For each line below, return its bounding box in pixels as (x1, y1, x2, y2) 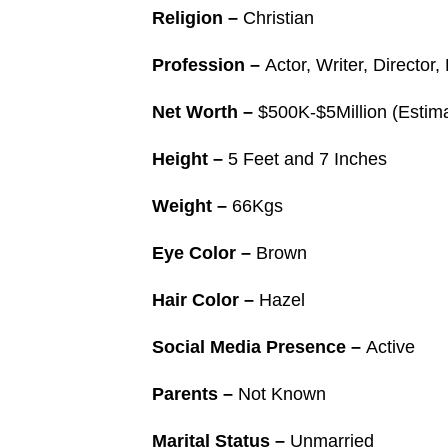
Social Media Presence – (152, 337, 366, 357)
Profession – (152, 55, 265, 75)
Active (366, 337, 415, 357)
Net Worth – (152, 102, 258, 122)
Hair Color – (152, 290, 259, 310)
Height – (152, 149, 228, 169)
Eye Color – (152, 243, 256, 263)
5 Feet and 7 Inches (228, 149, 387, 169)
